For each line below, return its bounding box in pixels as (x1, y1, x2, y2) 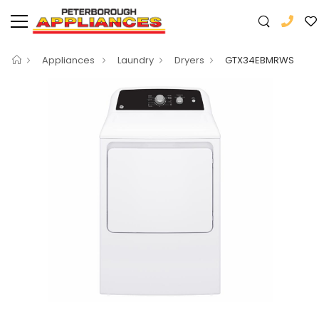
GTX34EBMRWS (225, 53, 294, 67)
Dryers (174, 53, 204, 67)
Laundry (117, 53, 154, 67)
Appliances (42, 53, 97, 67)
